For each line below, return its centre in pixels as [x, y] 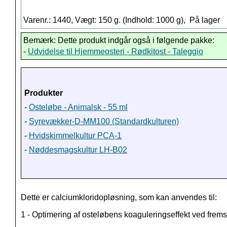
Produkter [44, 93]
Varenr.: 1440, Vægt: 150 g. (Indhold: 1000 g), [105, 20]
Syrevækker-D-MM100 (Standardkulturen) [104, 122]
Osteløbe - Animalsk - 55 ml [78, 107]
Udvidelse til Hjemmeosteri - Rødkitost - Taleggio [116, 52]
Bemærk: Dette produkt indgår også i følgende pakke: [119, 41]
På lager [204, 20]
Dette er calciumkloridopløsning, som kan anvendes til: [119, 198]
